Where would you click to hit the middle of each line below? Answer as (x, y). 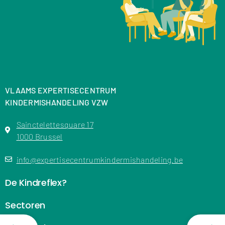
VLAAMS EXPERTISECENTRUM (61, 90)
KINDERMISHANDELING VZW (57, 102)
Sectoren (25, 205)
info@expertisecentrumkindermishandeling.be (99, 159)
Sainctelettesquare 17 (55, 124)
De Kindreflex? (36, 182)
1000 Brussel (39, 136)
